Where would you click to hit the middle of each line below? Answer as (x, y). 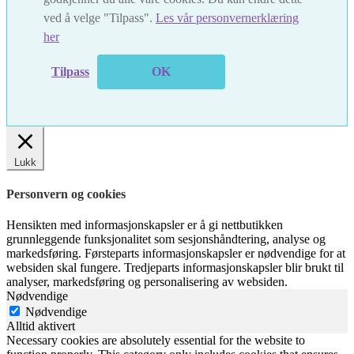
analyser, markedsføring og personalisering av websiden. (147, 282)
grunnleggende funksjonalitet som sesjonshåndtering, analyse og (166, 239)
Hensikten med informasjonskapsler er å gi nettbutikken (145, 225)
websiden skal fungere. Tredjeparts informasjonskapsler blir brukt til (175, 268)
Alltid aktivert (41, 326)
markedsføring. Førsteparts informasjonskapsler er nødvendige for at (176, 254)
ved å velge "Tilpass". (100, 17)
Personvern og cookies (66, 194)
